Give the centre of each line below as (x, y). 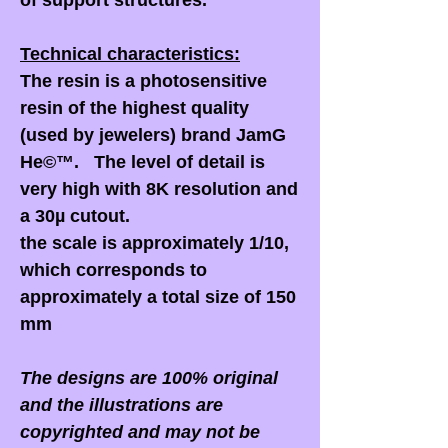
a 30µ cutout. (75, 216)
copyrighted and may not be (140, 432)
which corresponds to (113, 270)
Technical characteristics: (130, 54)
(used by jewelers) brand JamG (153, 135)
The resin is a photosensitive (143, 81)
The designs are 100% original (149, 378)
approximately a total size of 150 (158, 297)
